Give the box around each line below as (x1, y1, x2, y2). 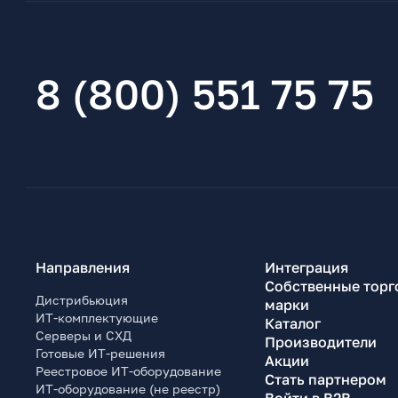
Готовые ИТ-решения (36, 346, 165, 362)
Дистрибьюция (36, 292, 128, 308)
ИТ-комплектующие (36, 310, 158, 326)
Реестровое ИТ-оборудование (36, 363, 221, 379)
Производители (264, 333, 377, 352)
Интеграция (264, 259, 348, 277)
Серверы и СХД (36, 328, 131, 344)
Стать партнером (264, 370, 386, 389)
